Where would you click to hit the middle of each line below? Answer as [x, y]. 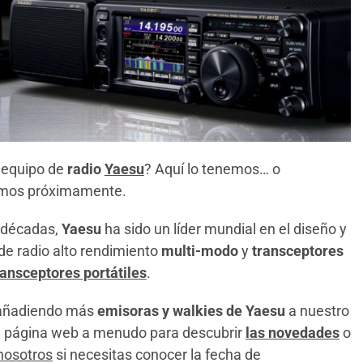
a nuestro [317, 310]
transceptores [297, 250]
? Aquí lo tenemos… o [212, 169]
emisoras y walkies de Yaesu [191, 310]
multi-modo [199, 250]
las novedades [292, 332]
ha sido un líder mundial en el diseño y [224, 228]
